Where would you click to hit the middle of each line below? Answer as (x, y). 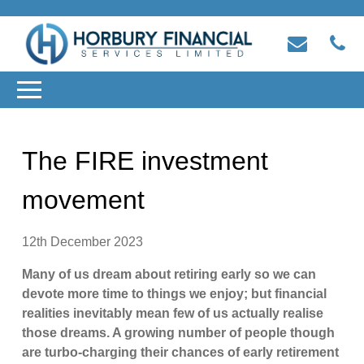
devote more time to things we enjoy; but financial (175, 293)
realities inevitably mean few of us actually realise (173, 313)
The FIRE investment (145, 160)
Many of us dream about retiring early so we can (169, 274)
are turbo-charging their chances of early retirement (181, 352)
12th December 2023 (83, 241)
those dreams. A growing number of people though (179, 332)
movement (84, 199)
